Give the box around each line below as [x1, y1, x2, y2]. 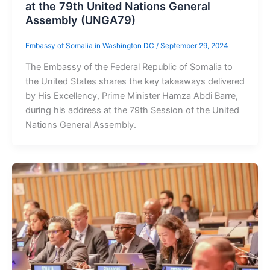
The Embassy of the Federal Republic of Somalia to [25, 61, 233, 73]
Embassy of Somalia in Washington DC [25, 42, 156, 51]
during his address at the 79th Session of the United [25, 105, 239, 116]
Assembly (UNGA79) [25, 13, 136, 27]
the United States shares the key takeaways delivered [25, 76, 245, 87]
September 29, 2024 [160, 42, 228, 51]
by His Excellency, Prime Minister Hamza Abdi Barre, [25, 90, 238, 102]
